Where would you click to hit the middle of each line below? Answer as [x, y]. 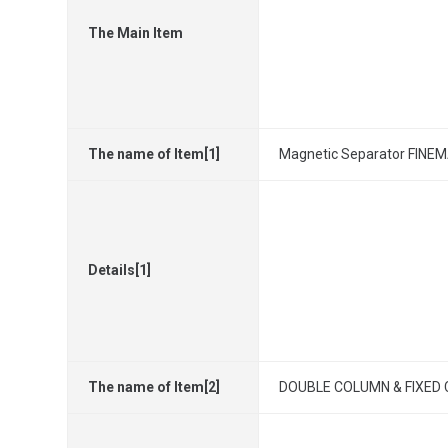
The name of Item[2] [154, 387]
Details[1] [120, 270]
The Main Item [136, 33]
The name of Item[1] [154, 154]
